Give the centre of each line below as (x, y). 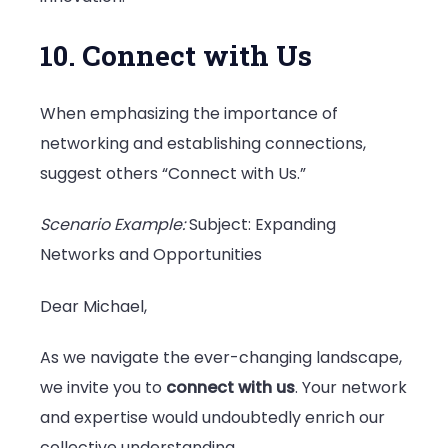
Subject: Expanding (260, 225)
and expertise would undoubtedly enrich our (212, 418)
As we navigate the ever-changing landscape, (221, 358)
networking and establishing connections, (203, 144)
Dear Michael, (93, 306)
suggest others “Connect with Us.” (173, 174)
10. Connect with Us (176, 56)
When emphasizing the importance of (189, 114)
